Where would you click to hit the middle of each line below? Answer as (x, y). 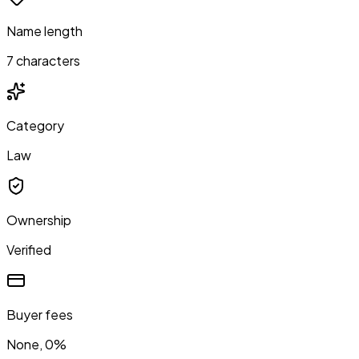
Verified (29, 249)
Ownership (39, 220)
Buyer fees (40, 314)
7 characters (43, 60)
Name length (44, 30)
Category (35, 125)
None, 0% (36, 344)
